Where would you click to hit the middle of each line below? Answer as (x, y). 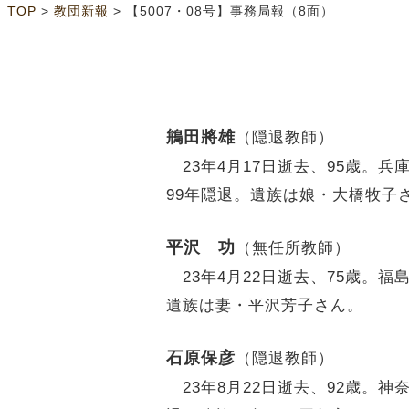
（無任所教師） (293, 247)
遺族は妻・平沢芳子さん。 (265, 304)
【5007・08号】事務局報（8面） (230, 12)
